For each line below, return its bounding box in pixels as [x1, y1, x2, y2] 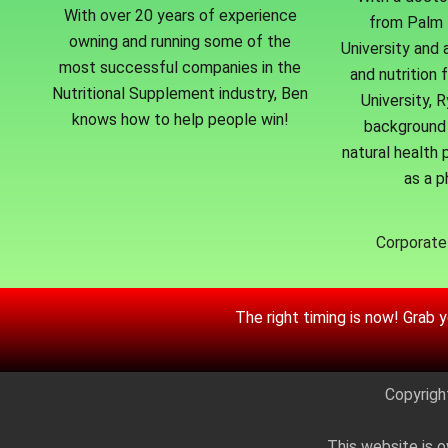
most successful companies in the [59, 58, 301, 78]
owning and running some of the [69, 32, 291, 52]
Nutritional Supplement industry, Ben [52, 84, 308, 104]
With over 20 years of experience [63, 6, 297, 26]
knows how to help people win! [71, 110, 289, 130]
